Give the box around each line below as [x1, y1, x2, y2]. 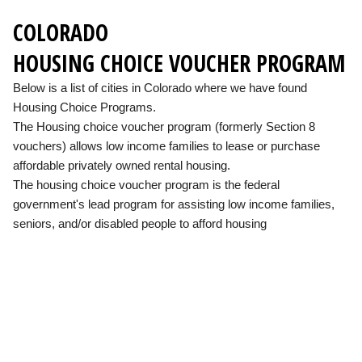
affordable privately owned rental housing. [13, 158, 230, 172]
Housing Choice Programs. [13, 99, 156, 114]
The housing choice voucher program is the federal [13, 177, 280, 192]
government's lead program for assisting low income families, [13, 196, 335, 211]
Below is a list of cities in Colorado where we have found [13, 80, 307, 95]
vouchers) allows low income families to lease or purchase [13, 138, 320, 153]
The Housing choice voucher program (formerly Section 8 [13, 119, 315, 133]
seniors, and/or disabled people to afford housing [13, 216, 267, 230]
